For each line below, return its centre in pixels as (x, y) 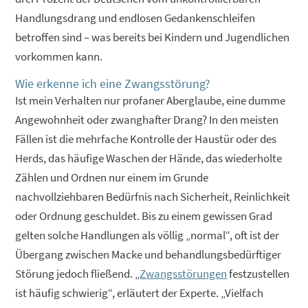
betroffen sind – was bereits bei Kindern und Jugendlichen (153, 37)
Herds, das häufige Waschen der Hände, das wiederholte (149, 158)
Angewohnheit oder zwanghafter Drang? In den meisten (147, 119)
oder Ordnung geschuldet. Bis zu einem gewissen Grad (144, 216)
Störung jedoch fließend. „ (78, 273)
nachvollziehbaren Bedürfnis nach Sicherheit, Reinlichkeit (153, 196)
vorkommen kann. (59, 56)
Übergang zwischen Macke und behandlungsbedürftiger (148, 254)
